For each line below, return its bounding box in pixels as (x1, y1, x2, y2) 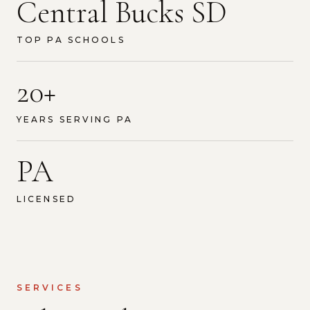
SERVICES (17, 282, 83, 293)
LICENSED (17, 194, 76, 205)
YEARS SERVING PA (17, 114, 133, 125)
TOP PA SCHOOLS (17, 35, 125, 46)
